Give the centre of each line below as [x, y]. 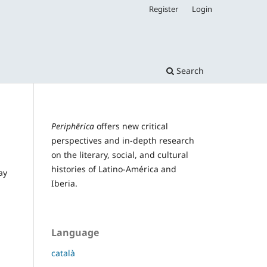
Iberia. [64, 183]
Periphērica [73, 126]
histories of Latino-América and [114, 169]
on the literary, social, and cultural [120, 154]
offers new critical [131, 126]
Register [164, 9]
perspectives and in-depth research [123, 140]
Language [75, 232]
